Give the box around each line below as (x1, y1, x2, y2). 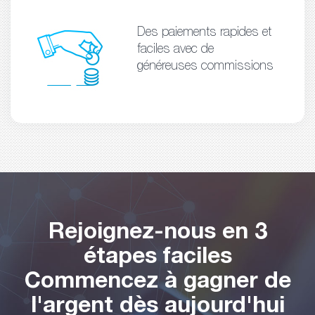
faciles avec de (136, 43, 214, 56)
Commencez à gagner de (24, 271, 291, 294)
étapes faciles (83, 246, 232, 269)
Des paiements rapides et (136, 26, 271, 39)
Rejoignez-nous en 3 (48, 221, 267, 245)
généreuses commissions (136, 60, 274, 73)
